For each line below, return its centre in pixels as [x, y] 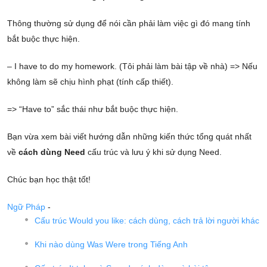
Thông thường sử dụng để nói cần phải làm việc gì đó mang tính [129, 23]
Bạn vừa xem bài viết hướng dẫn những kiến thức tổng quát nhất [129, 136]
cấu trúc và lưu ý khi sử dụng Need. [155, 152]
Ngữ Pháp [26, 207]
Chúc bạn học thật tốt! [49, 179]
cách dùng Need [53, 152]
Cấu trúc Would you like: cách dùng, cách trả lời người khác [147, 220]
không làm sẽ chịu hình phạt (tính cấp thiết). [90, 81]
